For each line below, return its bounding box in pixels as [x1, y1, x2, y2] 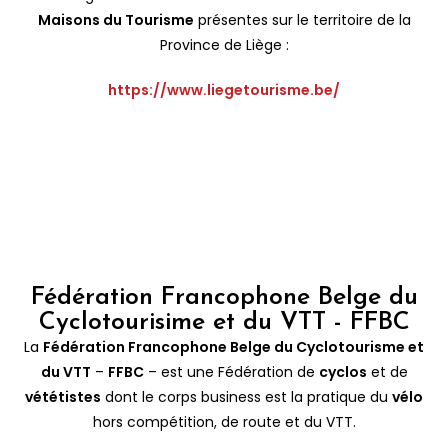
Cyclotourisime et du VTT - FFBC [38, 309, 410, 335]
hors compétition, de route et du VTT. [92, 411, 356, 432]
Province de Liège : [159, 34, 289, 55]
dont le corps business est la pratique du [101, 386, 392, 407]
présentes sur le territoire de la [193, 9, 411, 30]
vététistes [25, 386, 101, 407]
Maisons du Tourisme [37, 9, 194, 30]
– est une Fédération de [143, 361, 319, 382]
